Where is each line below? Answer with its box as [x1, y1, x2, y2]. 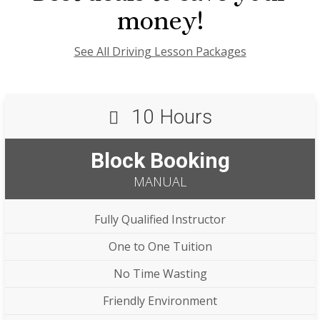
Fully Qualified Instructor [94, 211, 226, 228]
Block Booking [90, 148, 230, 174]
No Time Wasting [113, 266, 207, 282]
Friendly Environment [103, 293, 217, 309]
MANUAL [134, 173, 186, 191]
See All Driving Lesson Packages [74, 44, 246, 60]
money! [116, 6, 204, 36]
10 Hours [126, 105, 212, 129]
